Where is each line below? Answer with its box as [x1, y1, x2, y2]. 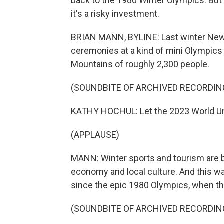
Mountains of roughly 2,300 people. [71, 59, 209, 69]
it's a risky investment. [71, 8, 159, 19]
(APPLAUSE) [71, 129, 119, 140]
